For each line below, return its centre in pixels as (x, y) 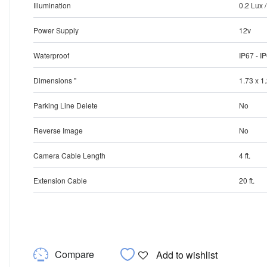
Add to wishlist (187, 254)
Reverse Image (58, 131)
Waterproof (52, 55)
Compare (74, 254)
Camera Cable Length (70, 156)
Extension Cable (60, 181)
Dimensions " (55, 80)
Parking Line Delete (66, 105)
